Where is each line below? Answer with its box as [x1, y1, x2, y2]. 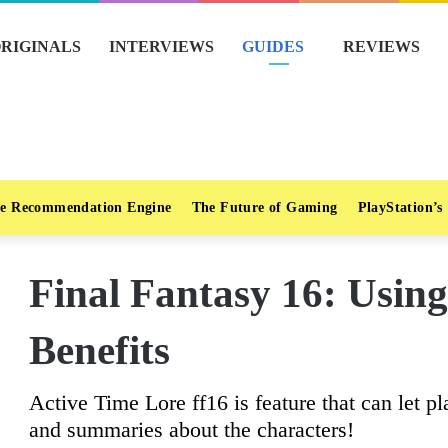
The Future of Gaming [191, 200, 338, 215]
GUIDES [242, 38, 304, 55]
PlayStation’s [357, 200, 443, 215]
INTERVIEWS [109, 38, 214, 55]
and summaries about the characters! [29, 417, 354, 442]
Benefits [29, 327, 170, 373]
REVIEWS [343, 38, 420, 55]
